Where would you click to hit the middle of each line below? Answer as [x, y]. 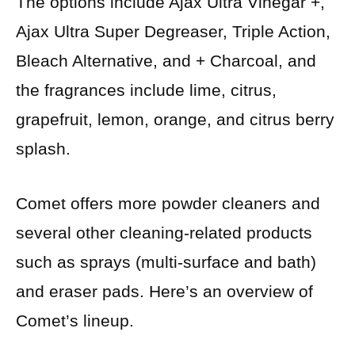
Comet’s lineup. [75, 320]
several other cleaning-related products [164, 232]
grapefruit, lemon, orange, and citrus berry [175, 120]
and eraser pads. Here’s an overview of [164, 291]
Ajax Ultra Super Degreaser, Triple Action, [173, 32]
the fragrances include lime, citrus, [146, 90]
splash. [43, 149]
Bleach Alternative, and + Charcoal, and [166, 61]
